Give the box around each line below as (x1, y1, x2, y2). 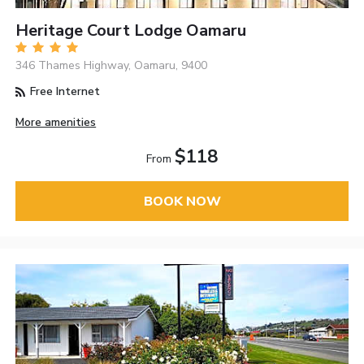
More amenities (15, 115, 97, 131)
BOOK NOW (143, 192, 221, 210)
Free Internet (27, 84, 101, 100)
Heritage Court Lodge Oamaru (15, 19, 247, 42)
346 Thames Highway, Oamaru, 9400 (15, 58, 208, 74)
